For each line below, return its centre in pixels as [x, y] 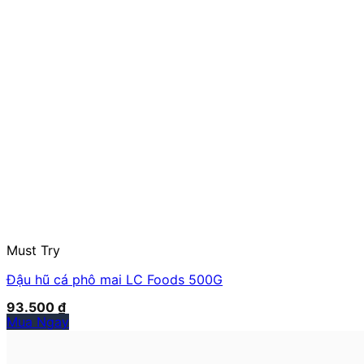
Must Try [33, 250]
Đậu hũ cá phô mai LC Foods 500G [115, 279]
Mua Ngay [38, 321]
